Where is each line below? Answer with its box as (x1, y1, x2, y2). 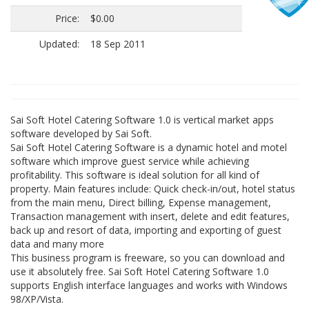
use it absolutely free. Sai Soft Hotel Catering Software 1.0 (10, 265, 269, 278)
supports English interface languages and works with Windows (10, 279, 288, 292)
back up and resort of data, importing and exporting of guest (10, 223, 281, 237)
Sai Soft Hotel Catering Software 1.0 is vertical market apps (10, 113, 274, 126)
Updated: (39, 37, 79, 50)
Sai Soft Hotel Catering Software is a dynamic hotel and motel (10, 141, 287, 154)
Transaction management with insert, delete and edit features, (10, 210, 290, 223)
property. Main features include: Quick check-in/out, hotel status (10, 182, 295, 195)
